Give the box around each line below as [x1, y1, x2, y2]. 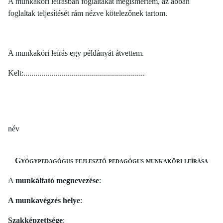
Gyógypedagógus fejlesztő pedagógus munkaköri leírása [15, 156, 208, 165]
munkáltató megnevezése [15, 176, 99, 185]
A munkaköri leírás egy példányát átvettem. [8, 48, 144, 57]
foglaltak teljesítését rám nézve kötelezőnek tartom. [8, 8, 167, 17]
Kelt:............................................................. [8, 68, 145, 77]
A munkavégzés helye [8, 196, 80, 205]
